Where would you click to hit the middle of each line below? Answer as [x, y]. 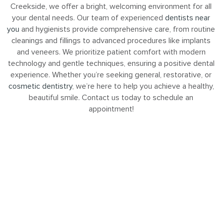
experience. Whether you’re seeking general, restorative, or [111, 75]
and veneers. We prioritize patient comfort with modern [111, 52]
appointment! [111, 109]
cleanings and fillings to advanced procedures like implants [111, 41]
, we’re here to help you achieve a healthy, [143, 86]
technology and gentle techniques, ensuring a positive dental [111, 63]
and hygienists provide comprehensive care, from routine [117, 29]
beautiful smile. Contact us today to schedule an [111, 98]
